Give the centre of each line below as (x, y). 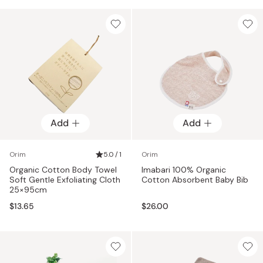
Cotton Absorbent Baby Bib (195, 179)
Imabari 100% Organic (184, 169)
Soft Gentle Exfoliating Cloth (65, 179)
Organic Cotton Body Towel (63, 169)
